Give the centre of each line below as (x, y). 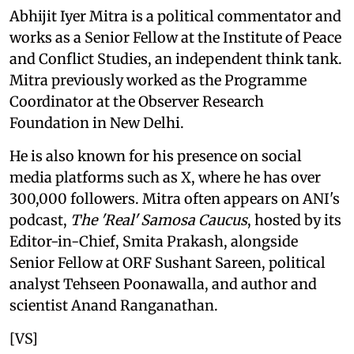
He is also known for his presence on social (156, 156)
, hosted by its (294, 220)
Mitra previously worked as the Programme (158, 80)
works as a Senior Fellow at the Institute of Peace (175, 37)
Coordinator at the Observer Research (137, 101)
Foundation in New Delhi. (97, 122)
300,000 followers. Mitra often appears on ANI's (175, 198)
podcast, (40, 220)
